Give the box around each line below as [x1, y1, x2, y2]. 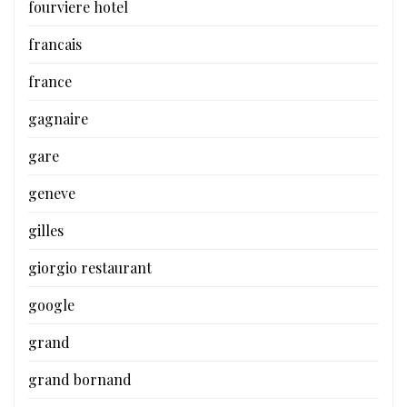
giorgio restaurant [28, 258, 152, 278]
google [28, 295, 74, 315]
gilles [28, 221, 64, 241]
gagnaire [28, 109, 88, 129]
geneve [28, 184, 75, 203]
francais [28, 35, 82, 55]
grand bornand [28, 370, 132, 390]
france [28, 72, 72, 92]
